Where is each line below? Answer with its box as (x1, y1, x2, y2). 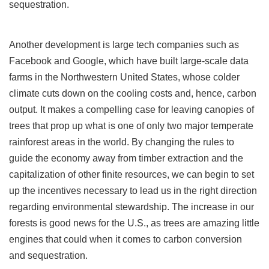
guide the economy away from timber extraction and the (9, 153, 243, 163)
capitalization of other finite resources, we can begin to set (9, 169, 254, 180)
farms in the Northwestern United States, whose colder (9, 71, 240, 82)
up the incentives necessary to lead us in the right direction (9, 185, 257, 196)
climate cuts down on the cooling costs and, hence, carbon (9, 88, 256, 98)
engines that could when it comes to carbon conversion (9, 234, 242, 244)
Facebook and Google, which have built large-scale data (9, 55, 249, 66)
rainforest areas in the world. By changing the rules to (9, 136, 234, 147)
